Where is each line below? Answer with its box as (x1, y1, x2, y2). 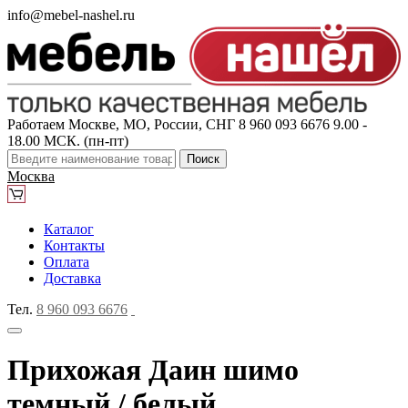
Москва (7, 168, 55, 184)
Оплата (44, 253, 89, 270)
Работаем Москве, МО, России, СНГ (7, 116, 235, 132)
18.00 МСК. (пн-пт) (7, 132, 128, 148)
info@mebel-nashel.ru (7, 7, 135, 23)
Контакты (44, 237, 105, 253)
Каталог (44, 220, 94, 237)
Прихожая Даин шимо (7, 352, 299, 386)
